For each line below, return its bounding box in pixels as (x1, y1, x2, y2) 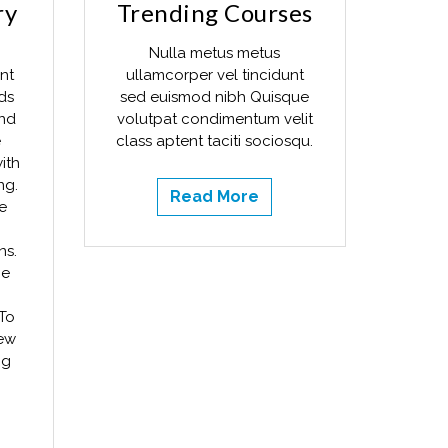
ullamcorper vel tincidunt (125, 66, 304, 84)
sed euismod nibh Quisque (120, 88, 310, 106)
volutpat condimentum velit (116, 110, 313, 128)
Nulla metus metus (149, 44, 281, 62)
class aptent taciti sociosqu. (116, 132, 314, 150)
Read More (170, 187, 260, 206)
